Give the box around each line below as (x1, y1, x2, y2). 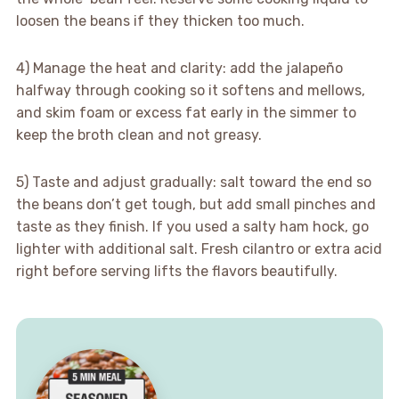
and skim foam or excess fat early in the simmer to (15, 104, 356, 122)
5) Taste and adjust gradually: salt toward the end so (15, 174, 371, 191)
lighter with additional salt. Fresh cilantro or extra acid (15, 240, 382, 258)
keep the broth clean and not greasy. (15, 126, 262, 144)
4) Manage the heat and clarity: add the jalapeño (15, 60, 343, 77)
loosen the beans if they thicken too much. (15, 12, 305, 30)
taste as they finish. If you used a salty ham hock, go (15, 218, 369, 236)
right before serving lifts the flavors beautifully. (15, 263, 338, 281)
